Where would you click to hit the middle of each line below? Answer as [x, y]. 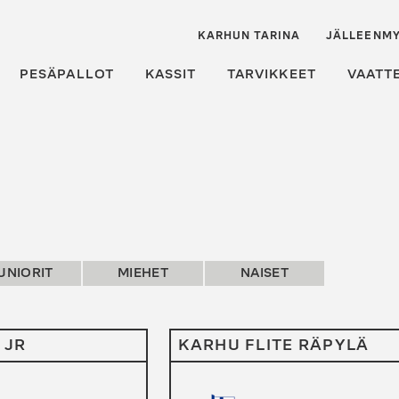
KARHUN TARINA [249, 36]
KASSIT [171, 74]
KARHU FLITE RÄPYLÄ [274, 345]
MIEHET [142, 273]
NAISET [265, 273]
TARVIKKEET [272, 74]
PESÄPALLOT [67, 74]
